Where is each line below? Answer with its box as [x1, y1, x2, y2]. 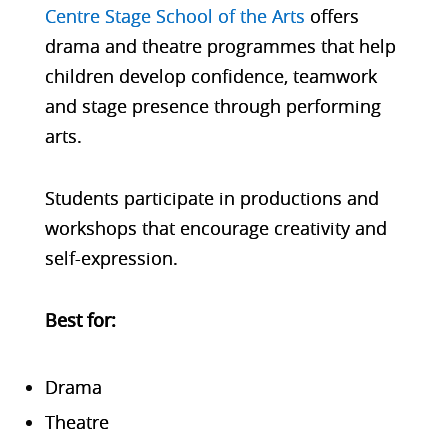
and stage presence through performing [44, 93, 381, 118]
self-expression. [44, 245, 178, 270]
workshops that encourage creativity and [44, 215, 387, 240]
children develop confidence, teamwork [44, 63, 377, 88]
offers [304, 3, 359, 28]
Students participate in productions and [44, 185, 379, 210]
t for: [75, 307, 116, 332]
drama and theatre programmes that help [44, 33, 396, 58]
